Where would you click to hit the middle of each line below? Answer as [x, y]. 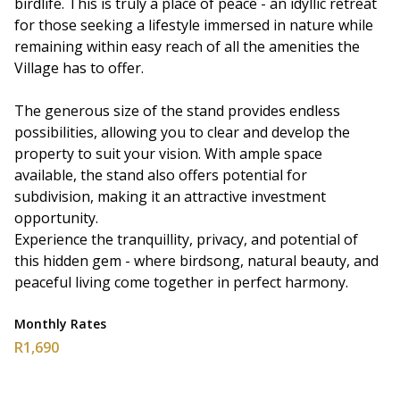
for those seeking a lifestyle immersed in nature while [194, 25]
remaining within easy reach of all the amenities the [187, 46]
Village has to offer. [79, 67]
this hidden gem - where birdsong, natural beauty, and [196, 260]
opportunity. [56, 217]
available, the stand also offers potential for [161, 175]
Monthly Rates [60, 323]
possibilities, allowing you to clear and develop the [182, 132]
